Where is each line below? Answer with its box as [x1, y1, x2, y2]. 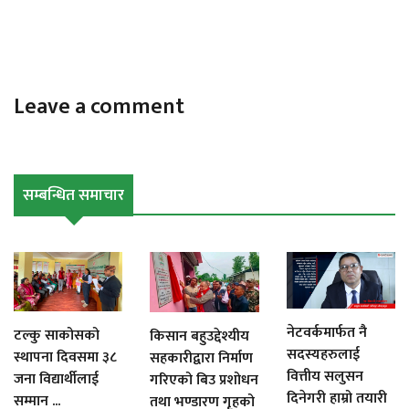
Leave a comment [14, 89, 184, 126]
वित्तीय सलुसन [286, 364, 363, 390]
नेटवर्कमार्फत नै [286, 320, 367, 346]
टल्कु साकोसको [14, 323, 100, 349]
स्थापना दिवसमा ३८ [14, 345, 117, 371]
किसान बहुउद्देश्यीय [150, 323, 250, 349]
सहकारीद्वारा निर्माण [150, 345, 254, 371]
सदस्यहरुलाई [286, 342, 360, 368]
